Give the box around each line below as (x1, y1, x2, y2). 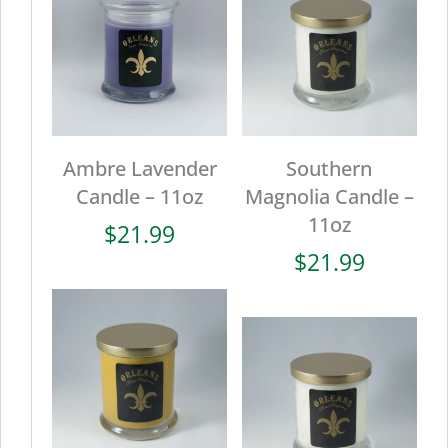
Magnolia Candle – (244, 183, 414, 211)
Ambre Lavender (62, 155, 217, 183)
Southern (286, 155, 373, 183)
